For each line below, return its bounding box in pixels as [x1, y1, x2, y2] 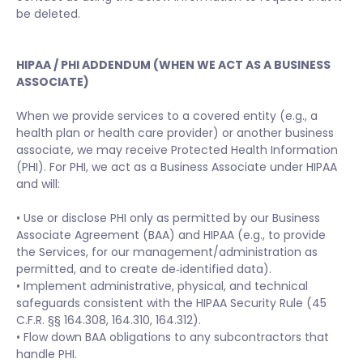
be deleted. [16, 6, 80, 22]
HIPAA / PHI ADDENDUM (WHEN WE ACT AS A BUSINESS [16, 57, 331, 73]
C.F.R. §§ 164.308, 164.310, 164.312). [16, 312, 201, 328]
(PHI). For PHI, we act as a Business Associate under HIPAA [16, 159, 337, 175]
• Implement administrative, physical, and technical [16, 278, 308, 294]
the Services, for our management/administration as [16, 244, 318, 260]
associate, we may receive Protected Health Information [16, 142, 338, 158]
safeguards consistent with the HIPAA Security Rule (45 [16, 295, 327, 311]
